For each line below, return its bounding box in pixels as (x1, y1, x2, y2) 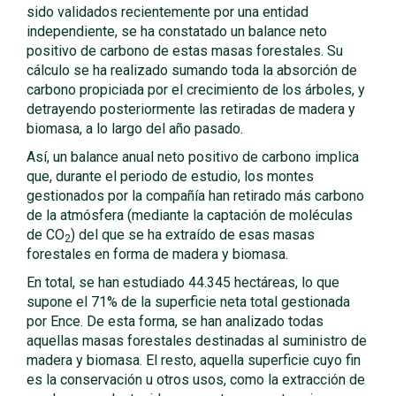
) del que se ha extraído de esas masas (71, 226, 315, 243)
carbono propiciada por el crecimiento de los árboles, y (27, 81, 365, 98)
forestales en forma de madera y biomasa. (27, 246, 288, 263)
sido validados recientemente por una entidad (27, 4, 308, 20)
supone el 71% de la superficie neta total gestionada (27, 293, 350, 310)
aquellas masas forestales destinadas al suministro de (27, 332, 367, 349)
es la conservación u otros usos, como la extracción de (27, 371, 365, 388)
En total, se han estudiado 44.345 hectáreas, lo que (27, 274, 339, 291)
